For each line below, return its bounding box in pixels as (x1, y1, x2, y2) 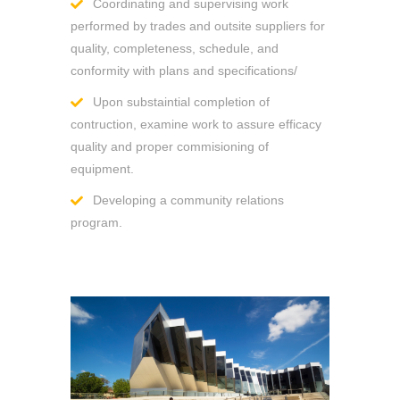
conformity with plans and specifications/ (71, 63, 297, 79)
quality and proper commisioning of (71, 139, 269, 154)
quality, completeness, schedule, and (71, 41, 279, 56)
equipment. (71, 162, 134, 177)
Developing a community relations (92, 193, 284, 208)
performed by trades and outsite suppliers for (71, 19, 325, 34)
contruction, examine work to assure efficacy (71, 117, 321, 132)
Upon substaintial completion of (92, 95, 270, 110)
